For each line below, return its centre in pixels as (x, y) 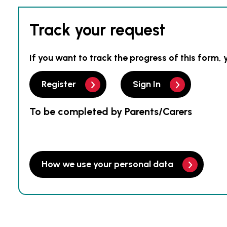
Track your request (97, 30)
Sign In (147, 84)
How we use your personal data (107, 164)
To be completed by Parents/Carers (111, 111)
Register (59, 84)
